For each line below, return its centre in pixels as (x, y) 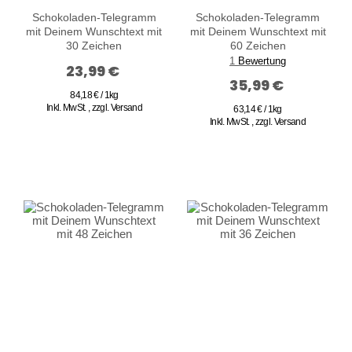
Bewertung (262, 60)
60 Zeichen (258, 46)
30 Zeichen (94, 46)
